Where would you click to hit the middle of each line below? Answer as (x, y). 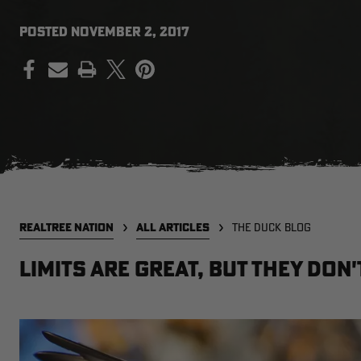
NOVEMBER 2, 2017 (130, 31)
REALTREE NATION (66, 227)
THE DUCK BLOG (272, 227)
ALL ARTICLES (173, 227)
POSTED (45, 31)
